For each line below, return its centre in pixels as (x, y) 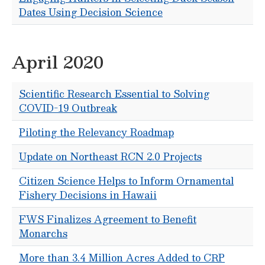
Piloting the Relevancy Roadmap (96, 132)
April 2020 (58, 62)
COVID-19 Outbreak (68, 108)
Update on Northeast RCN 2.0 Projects (110, 156)
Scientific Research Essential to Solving (114, 94)
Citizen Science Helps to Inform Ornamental (126, 181)
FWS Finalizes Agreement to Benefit (108, 219)
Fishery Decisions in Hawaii (88, 195)
